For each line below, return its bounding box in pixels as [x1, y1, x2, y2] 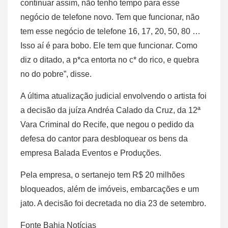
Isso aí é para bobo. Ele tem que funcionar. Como [20, 41, 197, 50]
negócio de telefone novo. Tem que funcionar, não [20, 13, 199, 22]
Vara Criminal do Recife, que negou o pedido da [20, 120, 194, 129]
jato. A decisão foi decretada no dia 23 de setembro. [20, 199, 206, 208]
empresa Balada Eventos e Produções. [20, 149, 161, 158]
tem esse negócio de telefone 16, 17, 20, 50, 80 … [20, 27, 201, 36]
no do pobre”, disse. [20, 70, 92, 79]
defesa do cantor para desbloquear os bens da [20, 134, 188, 144]
